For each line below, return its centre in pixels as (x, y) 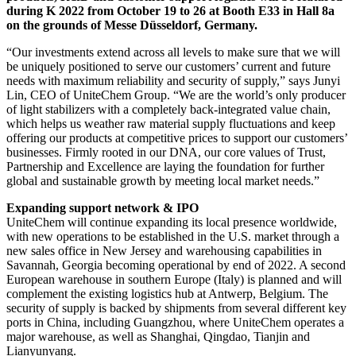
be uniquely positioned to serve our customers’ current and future (168, 67)
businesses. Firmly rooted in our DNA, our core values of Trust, (166, 153)
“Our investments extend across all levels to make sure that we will (173, 52)
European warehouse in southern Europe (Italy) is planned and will (174, 280)
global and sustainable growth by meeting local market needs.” (163, 181)
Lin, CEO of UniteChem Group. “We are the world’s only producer (176, 95)
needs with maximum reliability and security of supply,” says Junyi (173, 81)
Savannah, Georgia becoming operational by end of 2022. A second (176, 265)
